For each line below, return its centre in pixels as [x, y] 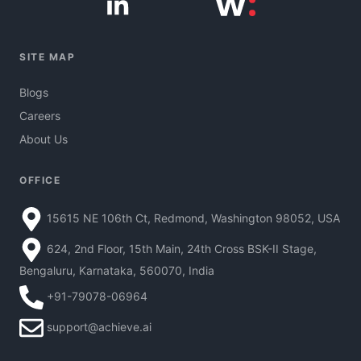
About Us [44, 139]
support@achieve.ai [99, 326]
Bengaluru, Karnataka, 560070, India [117, 271]
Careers [40, 116]
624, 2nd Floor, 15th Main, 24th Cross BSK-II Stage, [182, 248]
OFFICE [40, 180]
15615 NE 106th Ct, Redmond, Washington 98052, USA [193, 218]
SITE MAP [47, 57]
